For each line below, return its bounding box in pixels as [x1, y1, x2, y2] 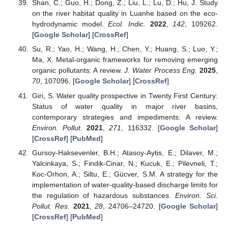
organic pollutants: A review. [32, 66, 125, 75]
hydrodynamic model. [32, 20, 108, 28]
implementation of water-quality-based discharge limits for [32, 180, 218, 189]
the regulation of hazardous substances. [32, 191, 176, 199]
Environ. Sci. [175, 191, 218, 199]
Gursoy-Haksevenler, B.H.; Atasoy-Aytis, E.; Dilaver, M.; [32, 148, 218, 157]
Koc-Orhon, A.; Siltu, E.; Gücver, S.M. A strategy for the [32, 169, 218, 178]
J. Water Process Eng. [124, 66, 197, 75]
